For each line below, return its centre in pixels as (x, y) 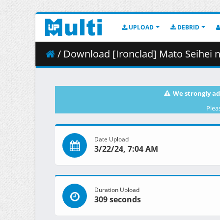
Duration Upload (117, 190)
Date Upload (111, 139)
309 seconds (118, 200)
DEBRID (188, 27)
